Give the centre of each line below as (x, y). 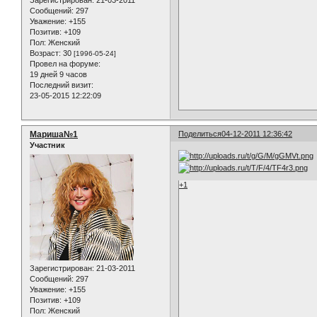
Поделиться (200, 134)
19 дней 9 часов (58, 75)
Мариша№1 (54, 135)
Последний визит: (62, 85)
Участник (47, 145)
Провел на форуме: (65, 64)
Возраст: (45, 53)
